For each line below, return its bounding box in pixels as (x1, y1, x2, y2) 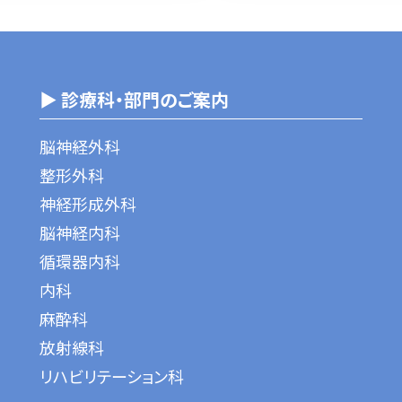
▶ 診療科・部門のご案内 (39, 85, 229, 112)
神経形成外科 (39, 191, 136, 215)
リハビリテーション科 (39, 363, 184, 388)
